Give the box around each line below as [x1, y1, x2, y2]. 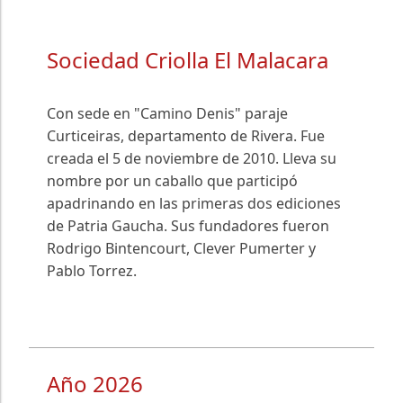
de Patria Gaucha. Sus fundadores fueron [47, 216, 329, 237]
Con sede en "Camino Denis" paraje [47, 103, 288, 124]
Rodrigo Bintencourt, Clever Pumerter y [47, 238, 316, 259]
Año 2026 [47, 369, 143, 399]
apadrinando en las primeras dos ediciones [47, 193, 341, 214]
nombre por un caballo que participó [47, 171, 298, 192]
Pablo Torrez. [47, 261, 137, 282]
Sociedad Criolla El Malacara [47, 45, 328, 76]
